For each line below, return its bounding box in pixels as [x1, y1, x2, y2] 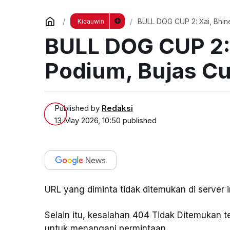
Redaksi [102, 103, 133, 113]
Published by [54, 103, 102, 113]
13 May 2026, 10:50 [54, 115, 121, 125]
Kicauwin [77, 17, 104, 25]
